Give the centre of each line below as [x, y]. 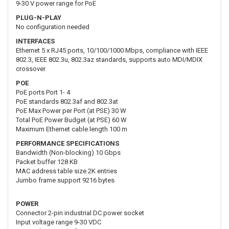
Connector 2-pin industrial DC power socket [80, 213]
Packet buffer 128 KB [47, 162]
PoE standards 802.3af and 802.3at [67, 101]
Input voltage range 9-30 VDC [59, 222]
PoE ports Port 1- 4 [43, 92]
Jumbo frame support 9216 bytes [65, 180]
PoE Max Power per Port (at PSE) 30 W [71, 110]
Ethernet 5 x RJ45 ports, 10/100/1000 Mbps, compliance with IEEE [112, 50]
